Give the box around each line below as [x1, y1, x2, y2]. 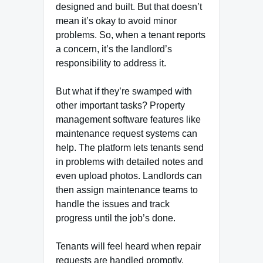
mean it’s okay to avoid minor [56, 15, 177, 26]
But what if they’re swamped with [56, 86, 192, 96]
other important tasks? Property [56, 100, 185, 110]
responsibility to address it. [56, 58, 166, 68]
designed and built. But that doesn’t [56, 1, 202, 12]
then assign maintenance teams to [56, 184, 198, 195]
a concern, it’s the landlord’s [56, 43, 172, 54]
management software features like [56, 114, 201, 124]
